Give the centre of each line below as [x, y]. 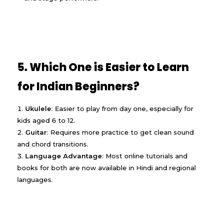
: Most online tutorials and [145, 156]
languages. [35, 180]
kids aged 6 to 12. [46, 121]
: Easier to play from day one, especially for [122, 109]
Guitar [36, 132]
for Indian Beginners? [78, 87]
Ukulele [38, 109]
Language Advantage [64, 156]
